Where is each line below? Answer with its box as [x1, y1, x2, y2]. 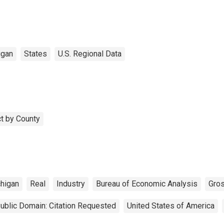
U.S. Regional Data [58, 48, 121, 58]
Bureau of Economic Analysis [96, 178, 197, 188]
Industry [56, 178, 85, 188]
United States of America [127, 200, 214, 210]
